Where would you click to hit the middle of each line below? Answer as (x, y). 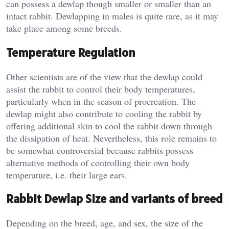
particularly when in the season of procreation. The (101, 101)
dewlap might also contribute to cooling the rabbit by (104, 113)
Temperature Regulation (71, 52)
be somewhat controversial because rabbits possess (100, 150)
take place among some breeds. (64, 28)
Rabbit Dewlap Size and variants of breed (114, 199)
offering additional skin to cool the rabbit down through (109, 125)
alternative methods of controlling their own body (98, 162)
